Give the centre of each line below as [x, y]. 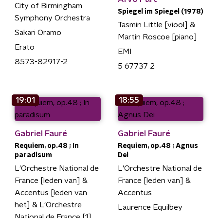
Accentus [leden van [51, 192]
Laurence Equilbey [150, 207]
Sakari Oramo [38, 33]
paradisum [33, 155]
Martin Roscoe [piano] [157, 37]
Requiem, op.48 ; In [47, 146]
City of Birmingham [48, 6]
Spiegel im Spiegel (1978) [160, 11]
